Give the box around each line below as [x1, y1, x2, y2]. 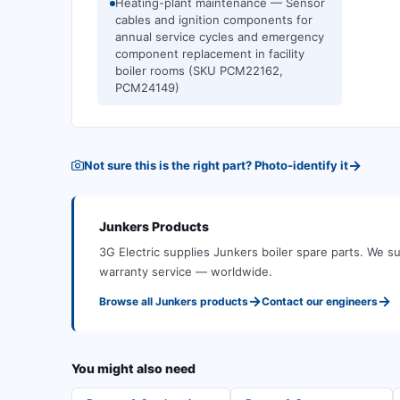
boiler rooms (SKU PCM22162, [115, 63, 283, 78]
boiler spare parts [262, 245, 360, 259]
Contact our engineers [262, 294, 378, 308]
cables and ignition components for [115, 12, 312, 27]
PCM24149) [115, 80, 179, 95]
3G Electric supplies [99, 245, 210, 259]
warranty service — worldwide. [99, 264, 272, 279]
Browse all [99, 294, 153, 308]
